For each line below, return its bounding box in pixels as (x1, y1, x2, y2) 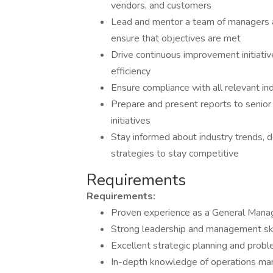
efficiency (111, 65, 151, 78)
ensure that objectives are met (111, 32, 241, 45)
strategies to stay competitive (111, 147, 239, 160)
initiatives (111, 114, 151, 127)
